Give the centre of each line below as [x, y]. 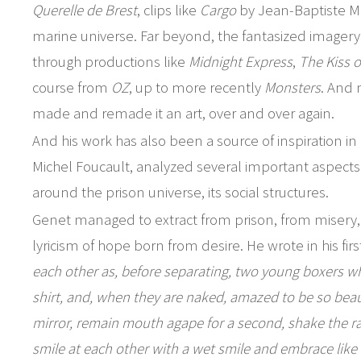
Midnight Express [241, 61]
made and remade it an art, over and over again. [183, 113]
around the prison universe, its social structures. [180, 192]
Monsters [293, 87]
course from [72, 87]
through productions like [110, 61]
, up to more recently [197, 87]
